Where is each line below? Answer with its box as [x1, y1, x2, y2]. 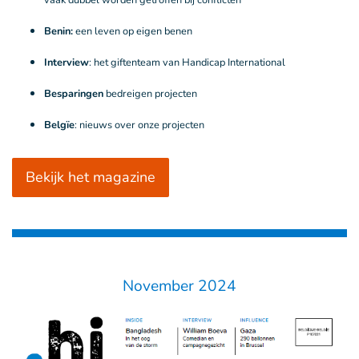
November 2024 [123, 276, 236, 297]
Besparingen [44, 87, 106, 102]
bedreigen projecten [106, 87, 197, 102]
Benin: [44, 24, 75, 39]
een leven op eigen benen [75, 24, 192, 39]
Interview [44, 55, 89, 71]
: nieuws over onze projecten [75, 118, 204, 133]
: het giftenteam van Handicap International [89, 55, 285, 71]
